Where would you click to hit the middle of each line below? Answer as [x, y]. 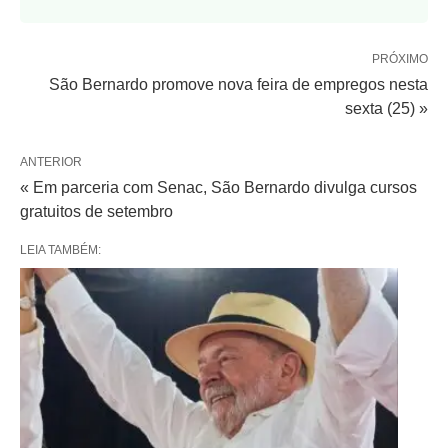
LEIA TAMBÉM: [60, 250]
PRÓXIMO [400, 59]
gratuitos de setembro [96, 211]
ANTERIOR [51, 162]
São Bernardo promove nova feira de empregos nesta [238, 84]
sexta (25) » [386, 108]
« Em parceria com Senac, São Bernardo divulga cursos [218, 187]
